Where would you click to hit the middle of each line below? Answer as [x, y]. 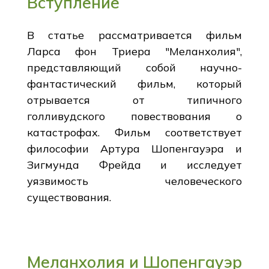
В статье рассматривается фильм [134, 35]
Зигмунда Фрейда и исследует [134, 165]
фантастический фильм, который [134, 83]
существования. [69, 197]
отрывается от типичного [134, 100]
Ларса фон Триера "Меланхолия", [134, 51]
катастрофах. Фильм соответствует [134, 132]
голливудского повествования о [134, 116]
